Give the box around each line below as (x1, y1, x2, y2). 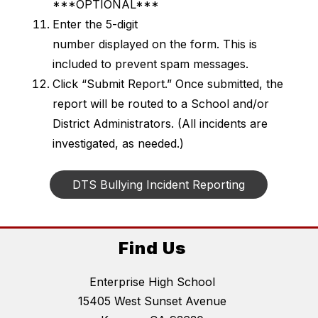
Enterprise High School (89, 275, 215, 290)
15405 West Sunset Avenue (77, 294, 226, 309)
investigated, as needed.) (52, 136, 184, 150)
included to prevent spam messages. (52, 57, 248, 71)
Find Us (118, 238, 186, 259)
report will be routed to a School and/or (52, 97, 269, 111)
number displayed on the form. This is (52, 37, 257, 51)
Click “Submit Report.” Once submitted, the (52, 77, 283, 91)
